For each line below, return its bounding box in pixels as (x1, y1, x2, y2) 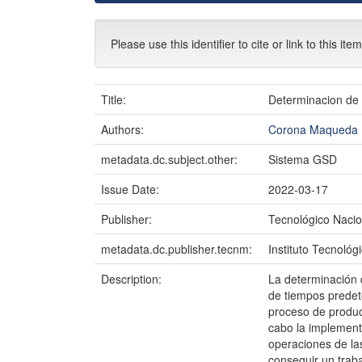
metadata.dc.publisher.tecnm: (101, 241, 255, 257)
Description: (101, 271, 165, 287)
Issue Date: (101, 181, 162, 197)
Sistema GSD (268, 151, 337, 167)
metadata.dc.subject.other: (101, 151, 241, 167)
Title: (101, 91, 129, 107)
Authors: (101, 121, 147, 137)
